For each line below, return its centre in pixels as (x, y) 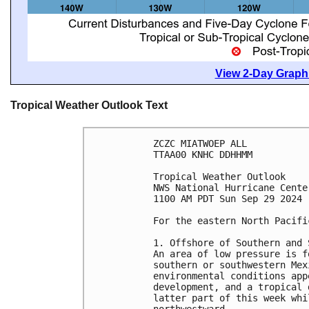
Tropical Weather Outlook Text (89, 106)
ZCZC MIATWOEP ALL (200, 143)
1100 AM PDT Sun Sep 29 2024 (228, 198)
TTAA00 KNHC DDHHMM (203, 154)
